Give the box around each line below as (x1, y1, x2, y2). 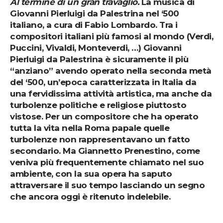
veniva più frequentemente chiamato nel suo (10, 157, 204, 167)
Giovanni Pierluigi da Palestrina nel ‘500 (10, 8, 179, 18)
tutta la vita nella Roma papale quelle (10, 122, 169, 133)
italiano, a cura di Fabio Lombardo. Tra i (10, 19, 178, 30)
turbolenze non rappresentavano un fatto (10, 134, 190, 144)
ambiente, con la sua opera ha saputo (10, 168, 172, 179)
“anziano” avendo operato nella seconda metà (10, 65, 212, 76)
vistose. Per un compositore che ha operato (10, 111, 198, 121)
